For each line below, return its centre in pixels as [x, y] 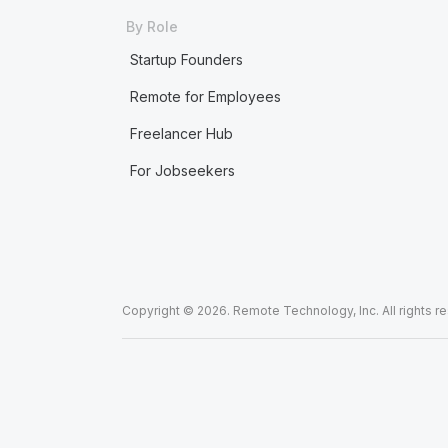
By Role [151, 26]
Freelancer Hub [181, 133]
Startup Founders [186, 59]
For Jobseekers [182, 170]
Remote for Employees [205, 96]
